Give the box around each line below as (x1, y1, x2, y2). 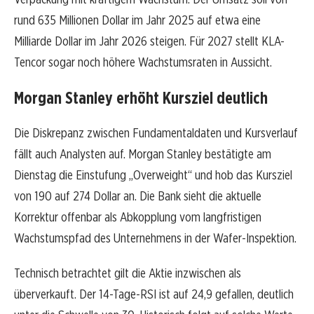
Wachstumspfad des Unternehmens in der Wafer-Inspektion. (14, 230, 296, 247)
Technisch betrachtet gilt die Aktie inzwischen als (14, 265, 241, 282)
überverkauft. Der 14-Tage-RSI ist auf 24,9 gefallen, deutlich (14, 286, 294, 303)
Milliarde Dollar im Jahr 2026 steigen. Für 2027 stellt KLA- (14, 33, 285, 50)
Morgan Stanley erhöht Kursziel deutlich (14, 88, 268, 109)
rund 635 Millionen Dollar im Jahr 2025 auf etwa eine (14, 12, 261, 29)
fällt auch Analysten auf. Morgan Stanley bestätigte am (14, 146, 271, 163)
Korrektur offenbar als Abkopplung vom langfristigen (14, 209, 261, 226)
